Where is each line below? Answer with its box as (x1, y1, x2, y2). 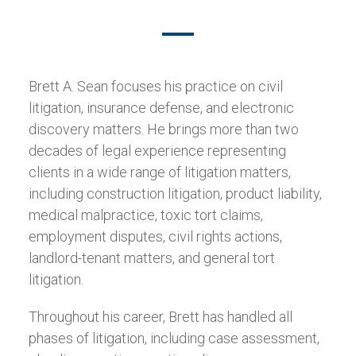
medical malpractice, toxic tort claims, (28, 207, 263, 223)
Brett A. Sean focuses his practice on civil (28, 78, 283, 95)
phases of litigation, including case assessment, (28, 330, 319, 346)
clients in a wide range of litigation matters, (28, 164, 291, 180)
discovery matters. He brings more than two (28, 121, 299, 137)
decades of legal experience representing (28, 142, 286, 159)
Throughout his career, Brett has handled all (28, 308, 292, 325)
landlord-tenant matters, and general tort (28, 250, 275, 266)
